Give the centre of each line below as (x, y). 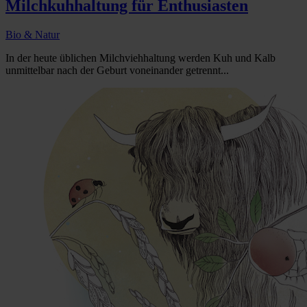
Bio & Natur (33, 34)
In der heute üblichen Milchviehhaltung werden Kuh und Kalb (140, 58)
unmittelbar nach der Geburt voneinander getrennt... (117, 70)
